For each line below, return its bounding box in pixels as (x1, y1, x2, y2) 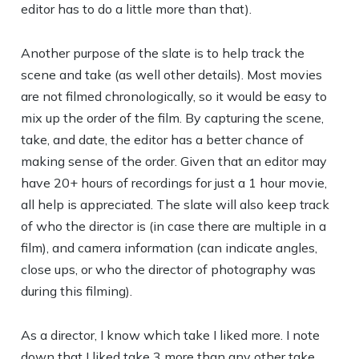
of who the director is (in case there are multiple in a (21, 218, 327, 234)
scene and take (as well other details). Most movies (21, 67, 323, 83)
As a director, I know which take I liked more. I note (21, 327, 321, 343)
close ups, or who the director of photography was (21, 261, 317, 277)
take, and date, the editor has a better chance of (21, 131, 305, 147)
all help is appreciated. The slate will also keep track (21, 196, 330, 212)
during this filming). (21, 283, 133, 299)
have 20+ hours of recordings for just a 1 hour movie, (21, 175, 328, 191)
